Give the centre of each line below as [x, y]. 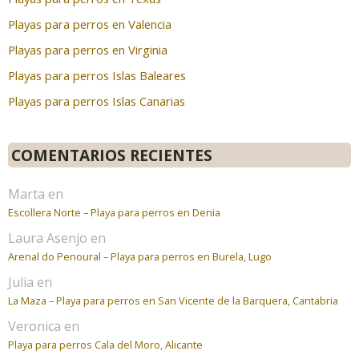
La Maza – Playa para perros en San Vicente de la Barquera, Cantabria [173, 300]
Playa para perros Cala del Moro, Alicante [105, 344]
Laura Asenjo [48, 238]
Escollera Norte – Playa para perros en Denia [114, 212]
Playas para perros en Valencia [90, 24]
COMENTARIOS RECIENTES [112, 155]
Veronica [34, 326]
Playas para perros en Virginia [88, 49]
